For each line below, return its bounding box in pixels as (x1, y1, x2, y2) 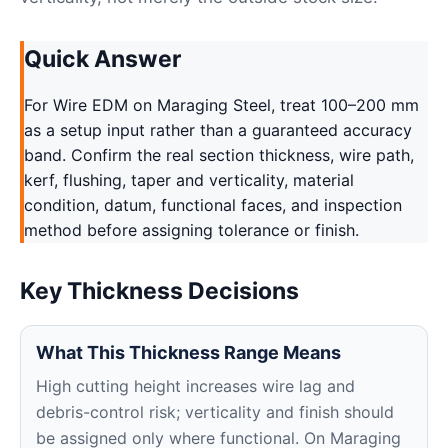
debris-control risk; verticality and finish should (36, 402, 394, 422)
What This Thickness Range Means (36, 342, 341, 363)
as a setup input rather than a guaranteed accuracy (24, 120, 412, 140)
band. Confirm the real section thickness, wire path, (24, 145, 414, 165)
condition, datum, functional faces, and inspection (24, 195, 402, 215)
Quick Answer (24, 45, 181, 73)
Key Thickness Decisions (20, 277, 299, 305)
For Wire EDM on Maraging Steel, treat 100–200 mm (24, 95, 419, 115)
